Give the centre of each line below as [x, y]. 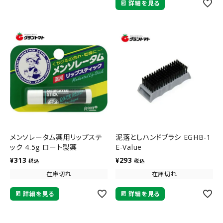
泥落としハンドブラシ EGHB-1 [163, 137]
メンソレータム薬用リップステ [56, 137]
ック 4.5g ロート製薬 [44, 147]
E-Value [129, 147]
